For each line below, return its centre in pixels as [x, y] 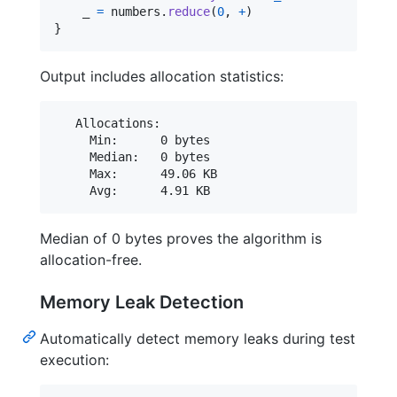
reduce [189, 11]
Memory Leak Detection [142, 302]
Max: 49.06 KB [136, 173]
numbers [132, 11]
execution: [74, 359]
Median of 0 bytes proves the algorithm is [181, 238]
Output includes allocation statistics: [162, 76]
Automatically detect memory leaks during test [198, 338]
